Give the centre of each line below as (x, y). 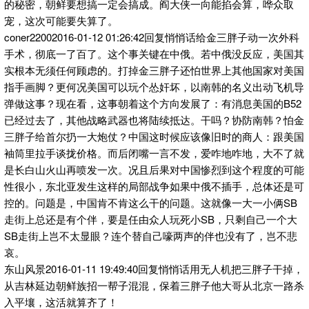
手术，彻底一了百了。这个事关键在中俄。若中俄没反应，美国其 (154, 53)
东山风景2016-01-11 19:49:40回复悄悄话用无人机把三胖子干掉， (154, 268)
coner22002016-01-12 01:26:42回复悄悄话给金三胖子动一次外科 (152, 37)
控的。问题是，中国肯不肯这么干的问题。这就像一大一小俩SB (151, 202)
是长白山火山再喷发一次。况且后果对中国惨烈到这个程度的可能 (154, 169)
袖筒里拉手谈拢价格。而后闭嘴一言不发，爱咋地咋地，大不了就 (154, 152)
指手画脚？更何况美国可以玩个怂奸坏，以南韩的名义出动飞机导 (154, 86)
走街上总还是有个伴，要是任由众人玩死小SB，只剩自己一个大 (151, 219)
